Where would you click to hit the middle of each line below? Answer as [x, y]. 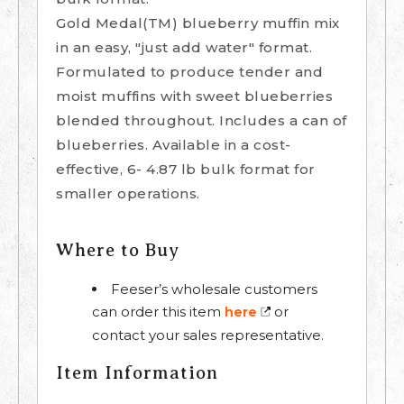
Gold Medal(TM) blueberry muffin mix [198, 23]
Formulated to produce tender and [189, 72]
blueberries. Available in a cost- [174, 145]
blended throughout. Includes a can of [202, 121]
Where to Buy [118, 251]
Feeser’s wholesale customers [214, 289]
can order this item [158, 312]
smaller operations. [128, 194]
